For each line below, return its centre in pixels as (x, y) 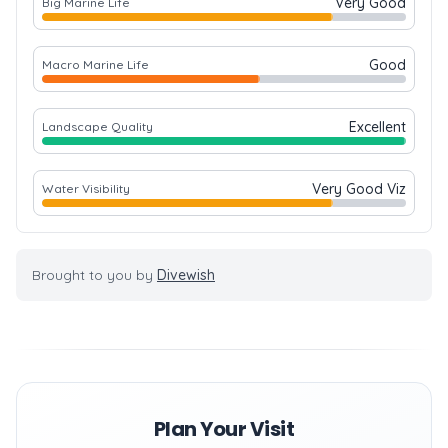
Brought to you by (94, 275)
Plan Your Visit (224, 429)
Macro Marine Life (95, 64)
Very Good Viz (359, 189)
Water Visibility (86, 188)
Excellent (377, 127)
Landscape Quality (97, 126)
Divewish (186, 275)
